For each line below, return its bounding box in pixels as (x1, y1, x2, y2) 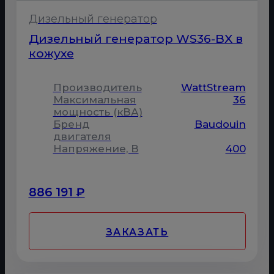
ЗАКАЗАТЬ (105, 226, 169, 238)
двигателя (53, 130, 111, 143)
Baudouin (194, 118, 246, 131)
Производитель (53, 81, 142, 94)
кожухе (28, 46, 74, 61)
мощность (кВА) (53, 106, 143, 119)
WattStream (180, 81, 246, 94)
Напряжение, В (53, 143, 139, 155)
